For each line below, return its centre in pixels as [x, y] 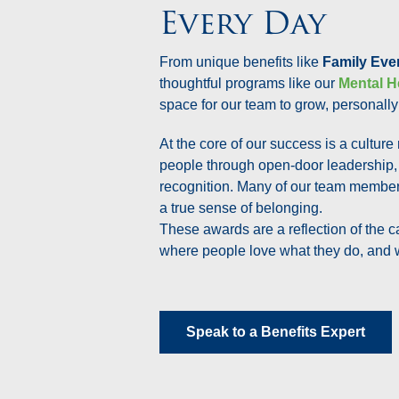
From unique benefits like [241, 61]
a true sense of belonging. [241, 208]
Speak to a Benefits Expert [276, 331]
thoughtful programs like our [249, 83]
